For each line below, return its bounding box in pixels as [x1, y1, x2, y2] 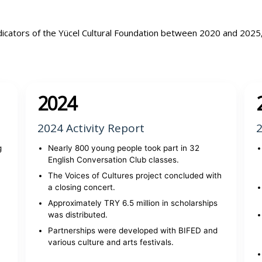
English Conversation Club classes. [47, 155, 179, 164]
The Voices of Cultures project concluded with [47, 171, 222, 180]
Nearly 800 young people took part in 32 [47, 143, 199, 153]
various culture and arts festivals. [47, 237, 174, 247]
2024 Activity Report [37, 120, 144, 136]
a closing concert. [47, 182, 115, 192]
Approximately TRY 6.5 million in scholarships [47, 198, 218, 208]
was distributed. [47, 210, 108, 219]
